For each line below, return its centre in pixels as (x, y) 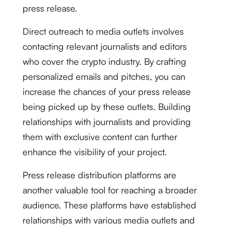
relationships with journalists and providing (106, 122)
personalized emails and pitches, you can (104, 76)
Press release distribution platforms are (99, 175)
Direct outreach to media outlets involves (103, 31)
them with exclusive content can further (100, 137)
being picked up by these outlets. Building (106, 106)
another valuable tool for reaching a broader (109, 190)
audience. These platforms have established (109, 205)
